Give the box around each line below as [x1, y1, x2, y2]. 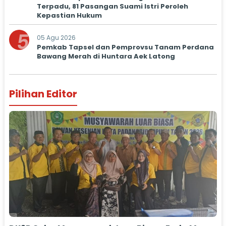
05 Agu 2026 [36, 33, 76, 42]
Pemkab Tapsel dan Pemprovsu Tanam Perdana [36, 42, 214, 52]
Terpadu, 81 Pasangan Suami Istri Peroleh [36, 2, 188, 11]
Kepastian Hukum [36, 11, 102, 20]
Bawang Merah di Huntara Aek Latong [36, 51, 175, 61]
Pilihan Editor [9, 87, 77, 101]
